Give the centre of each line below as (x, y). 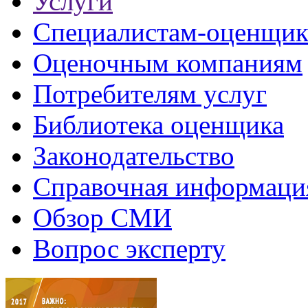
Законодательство (134, 156)
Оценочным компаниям (168, 63)
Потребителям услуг (150, 94)
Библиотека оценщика (158, 125)
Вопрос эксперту (129, 249)
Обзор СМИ (102, 218)
